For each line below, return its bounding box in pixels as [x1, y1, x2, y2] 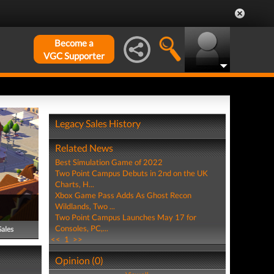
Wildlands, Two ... [54, 201, 115, 211]
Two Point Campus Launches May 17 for [54, 212, 196, 222]
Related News [54, 142, 113, 154]
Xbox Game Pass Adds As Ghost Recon [54, 190, 191, 200]
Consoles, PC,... [54, 223, 108, 233]
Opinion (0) [54, 254, 103, 266]
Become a [54, 37, 94, 48]
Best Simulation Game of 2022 [54, 157, 163, 167]
